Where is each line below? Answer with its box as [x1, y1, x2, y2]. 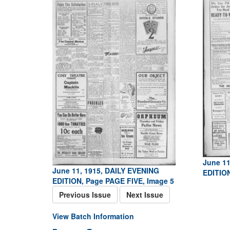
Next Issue [126, 189, 163, 200]
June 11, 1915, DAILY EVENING [52, 165, 159, 176]
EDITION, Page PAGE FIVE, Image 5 [52, 176, 174, 186]
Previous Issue [59, 189, 111, 200]
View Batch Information [52, 211, 134, 221]
